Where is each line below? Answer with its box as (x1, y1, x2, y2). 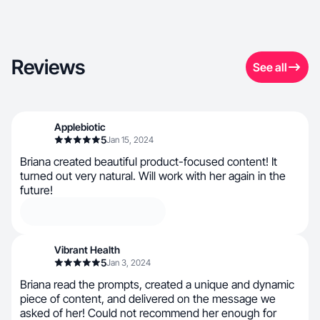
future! (20, 183, 53, 197)
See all (253, 60, 287, 74)
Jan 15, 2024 (106, 134, 154, 145)
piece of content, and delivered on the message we (20, 291, 276, 306)
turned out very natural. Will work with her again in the (20, 169, 286, 183)
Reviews (11, 55, 85, 79)
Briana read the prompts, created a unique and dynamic (20, 277, 294, 291)
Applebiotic (54, 121, 106, 133)
